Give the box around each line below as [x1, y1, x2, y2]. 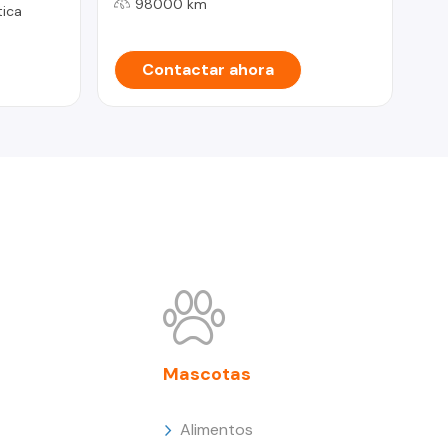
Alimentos [180, 418, 254, 440]
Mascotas [163, 361, 252, 386]
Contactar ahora [141, 58, 274, 80]
